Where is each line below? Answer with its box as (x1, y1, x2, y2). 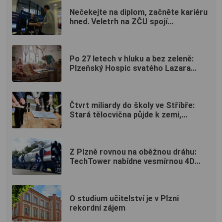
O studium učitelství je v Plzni (69, 193, 179, 203)
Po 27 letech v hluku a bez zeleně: (69, 54, 194, 63)
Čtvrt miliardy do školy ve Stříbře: (69, 100, 195, 110)
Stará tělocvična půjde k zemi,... (69, 110, 187, 119)
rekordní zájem (69, 203, 125, 213)
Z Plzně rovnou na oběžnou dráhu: (69, 147, 196, 157)
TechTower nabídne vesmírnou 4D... (69, 156, 200, 166)
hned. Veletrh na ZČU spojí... (69, 16, 173, 26)
